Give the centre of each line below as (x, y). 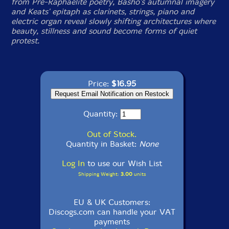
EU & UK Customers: (112, 202)
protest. (26, 41)
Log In (73, 163)
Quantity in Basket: (102, 144)
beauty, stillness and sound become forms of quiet (104, 31)
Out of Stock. (111, 134)
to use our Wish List (123, 163)
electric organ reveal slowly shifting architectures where (114, 21)
